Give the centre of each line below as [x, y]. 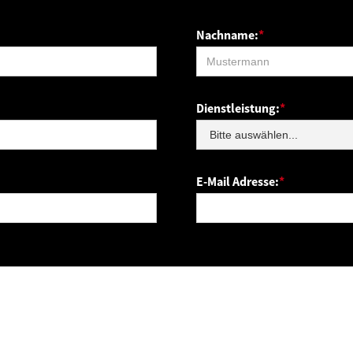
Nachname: [227, 34]
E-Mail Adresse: [237, 181]
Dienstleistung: [238, 108]
